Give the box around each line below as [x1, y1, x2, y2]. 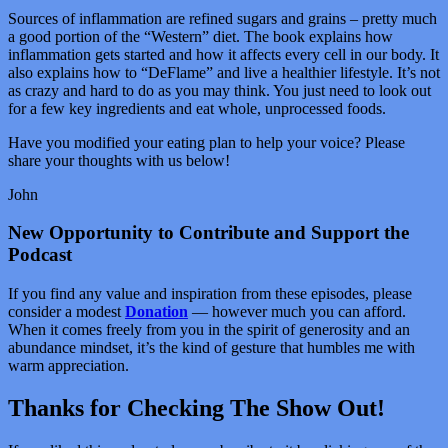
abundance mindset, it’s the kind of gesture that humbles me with [8, 339, 415, 356]
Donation [125, 303, 188, 320]
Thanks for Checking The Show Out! [8, 394, 385, 421]
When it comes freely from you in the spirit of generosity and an [8, 321, 410, 338]
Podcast [8, 244, 72, 266]
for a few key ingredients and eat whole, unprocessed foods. [8, 99, 386, 117]
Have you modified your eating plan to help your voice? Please [8, 133, 405, 151]
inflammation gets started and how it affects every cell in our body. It [8, 45, 439, 63]
